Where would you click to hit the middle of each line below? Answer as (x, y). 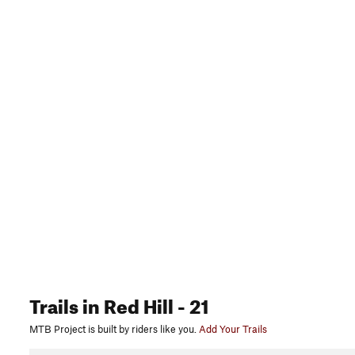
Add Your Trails (233, 329)
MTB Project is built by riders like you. (113, 329)
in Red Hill (126, 304)
